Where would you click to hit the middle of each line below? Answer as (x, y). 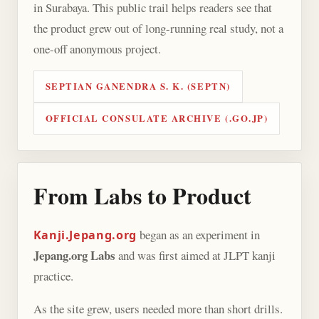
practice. (53, 276)
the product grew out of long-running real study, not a (158, 28)
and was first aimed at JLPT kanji (195, 256)
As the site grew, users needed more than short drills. (158, 309)
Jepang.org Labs (74, 256)
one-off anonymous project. (97, 48)
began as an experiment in (198, 235)
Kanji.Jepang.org (85, 235)
